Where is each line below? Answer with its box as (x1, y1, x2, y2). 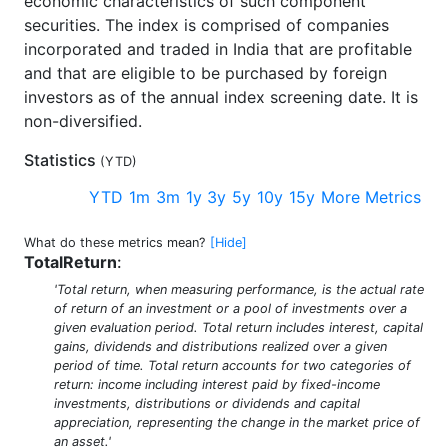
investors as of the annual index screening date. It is (24, 87, 418, 107)
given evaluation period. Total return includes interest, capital (54, 319, 423, 335)
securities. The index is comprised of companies (24, 15, 389, 35)
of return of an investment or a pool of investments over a (54, 300, 407, 316)
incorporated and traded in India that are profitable (24, 39, 412, 59)
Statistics (24, 150, 100, 170)
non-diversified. (24, 111, 142, 131)
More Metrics (320, 187, 421, 208)
